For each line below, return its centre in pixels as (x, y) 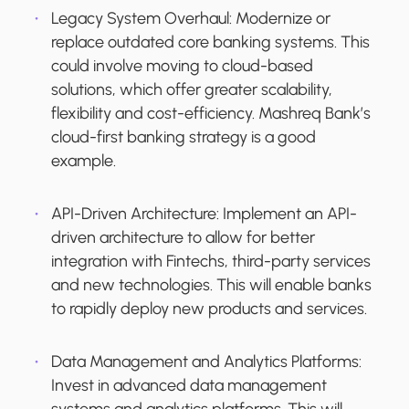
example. (84, 161)
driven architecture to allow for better (183, 238)
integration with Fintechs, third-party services (211, 262)
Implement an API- (288, 214)
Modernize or (283, 19)
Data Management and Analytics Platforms (205, 362)
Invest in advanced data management (189, 386)
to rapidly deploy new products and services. (209, 309)
